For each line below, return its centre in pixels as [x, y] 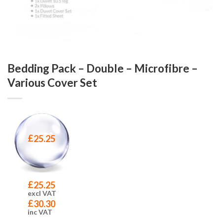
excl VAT [42, 193]
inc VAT [40, 212]
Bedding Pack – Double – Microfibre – [103, 68]
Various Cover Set [52, 82]
